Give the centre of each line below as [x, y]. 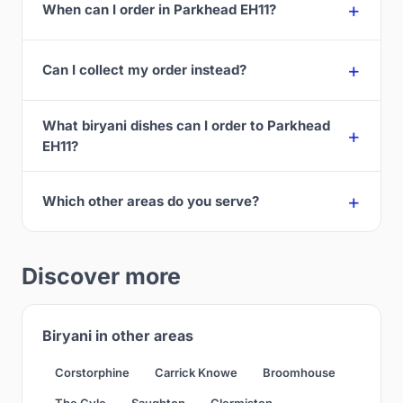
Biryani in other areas [118, 335]
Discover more [101, 276]
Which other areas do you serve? [151, 201]
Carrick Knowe [196, 372]
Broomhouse [299, 372]
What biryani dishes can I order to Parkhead [186, 125]
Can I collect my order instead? [144, 70]
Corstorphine [92, 372]
